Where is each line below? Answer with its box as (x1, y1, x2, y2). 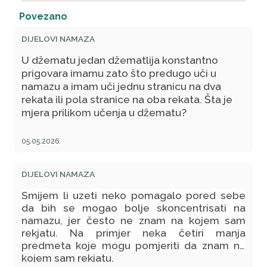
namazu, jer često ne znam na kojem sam (21, 214, 246, 227)
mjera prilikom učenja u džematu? (21, 106, 187, 119)
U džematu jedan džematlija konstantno (21, 54, 218, 67)
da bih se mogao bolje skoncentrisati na (21, 201, 246, 215)
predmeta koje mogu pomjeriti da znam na (21, 239, 246, 252)
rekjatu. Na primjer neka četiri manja (21, 226, 246, 240)
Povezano (19, 10, 67, 22)
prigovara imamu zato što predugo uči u (21, 67, 216, 80)
